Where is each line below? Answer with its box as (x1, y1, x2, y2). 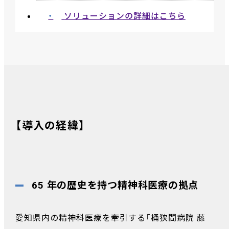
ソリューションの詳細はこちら (64, 11, 186, 21)
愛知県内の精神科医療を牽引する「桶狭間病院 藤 (15, 213, 205, 223)
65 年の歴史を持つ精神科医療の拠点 (32, 179, 199, 191)
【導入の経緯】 (15, 119, 85, 132)
